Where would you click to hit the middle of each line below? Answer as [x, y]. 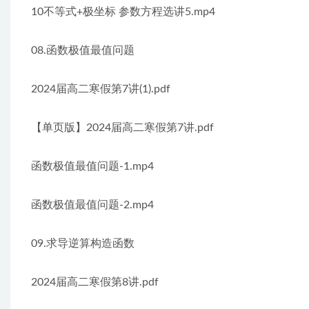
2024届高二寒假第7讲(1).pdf [101, 89]
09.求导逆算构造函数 [83, 243]
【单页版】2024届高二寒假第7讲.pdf [122, 128]
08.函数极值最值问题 [83, 50]
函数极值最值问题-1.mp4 [92, 166]
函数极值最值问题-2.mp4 [92, 205]
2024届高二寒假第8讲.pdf [95, 282]
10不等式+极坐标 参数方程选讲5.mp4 [123, 12]
